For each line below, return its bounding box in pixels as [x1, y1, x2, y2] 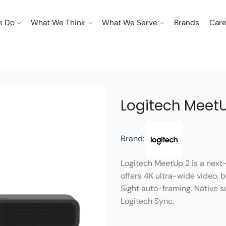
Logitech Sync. [121, 195, 174, 206]
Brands [174, 18, 199, 28]
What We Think [31, 18, 86, 28]
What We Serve [101, 18, 157, 28]
